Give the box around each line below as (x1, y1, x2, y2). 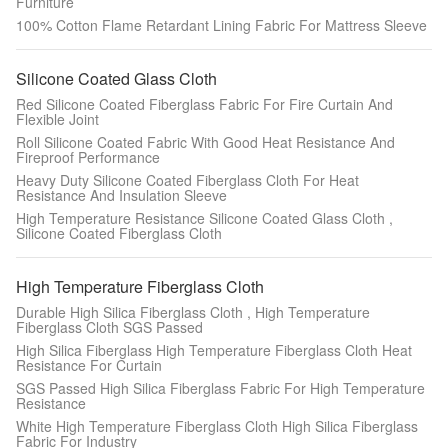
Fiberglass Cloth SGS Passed (16, 317, 203, 337)
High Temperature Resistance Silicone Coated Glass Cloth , (16, 208, 393, 228)
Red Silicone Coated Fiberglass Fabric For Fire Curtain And (16, 94, 393, 114)
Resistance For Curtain (16, 355, 162, 375)
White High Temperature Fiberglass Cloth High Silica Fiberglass (16, 416, 418, 436)
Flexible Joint (16, 109, 99, 129)
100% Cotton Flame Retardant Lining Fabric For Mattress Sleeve (16, 15, 427, 35)
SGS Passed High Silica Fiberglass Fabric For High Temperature (16, 378, 425, 398)
